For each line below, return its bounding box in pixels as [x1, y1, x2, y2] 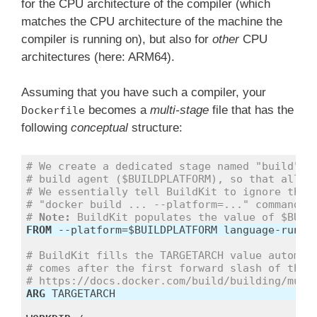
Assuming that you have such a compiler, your [21, 86, 266, 100]
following [21, 121, 71, 135]
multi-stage [150, 103, 209, 117]
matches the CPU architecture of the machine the [21, 14, 282, 28]
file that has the [209, 103, 294, 117]
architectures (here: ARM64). [21, 50, 175, 64]
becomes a [85, 103, 150, 117]
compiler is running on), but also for [21, 32, 212, 46]
